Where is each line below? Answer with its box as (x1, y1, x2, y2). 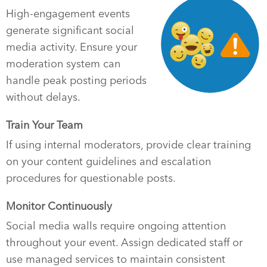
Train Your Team (6, 118, 83, 132)
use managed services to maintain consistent (6, 252, 225, 266)
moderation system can (6, 57, 120, 70)
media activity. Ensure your (6, 40, 137, 54)
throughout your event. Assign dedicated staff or (6, 235, 243, 249)
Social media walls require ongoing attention (6, 219, 226, 232)
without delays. (6, 90, 80, 104)
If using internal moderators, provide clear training (6, 138, 251, 151)
